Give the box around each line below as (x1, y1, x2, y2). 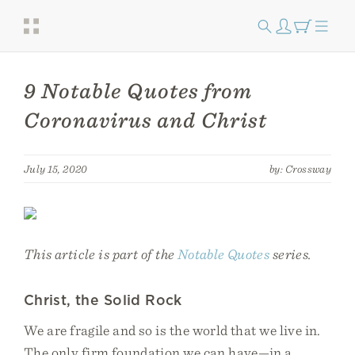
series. (269, 246, 312, 262)
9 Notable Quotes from (24, 78, 252, 104)
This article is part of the (24, 246, 177, 262)
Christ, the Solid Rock (24, 292, 182, 308)
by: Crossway (269, 162, 331, 175)
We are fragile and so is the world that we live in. (24, 322, 321, 338)
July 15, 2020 (24, 162, 88, 175)
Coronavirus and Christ (24, 107, 267, 133)
